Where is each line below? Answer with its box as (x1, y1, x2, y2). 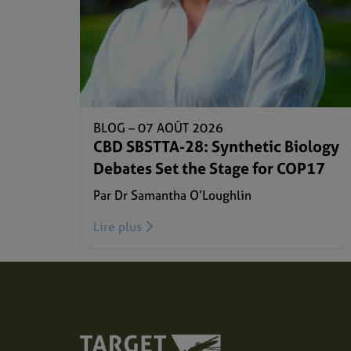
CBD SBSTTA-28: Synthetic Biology (93, 135, 339, 157)
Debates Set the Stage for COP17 (93, 157, 325, 179)
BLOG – (93, 118, 138, 136)
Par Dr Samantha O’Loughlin (93, 186, 251, 204)
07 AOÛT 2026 (138, 118, 223, 136)
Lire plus (93, 217, 145, 235)
